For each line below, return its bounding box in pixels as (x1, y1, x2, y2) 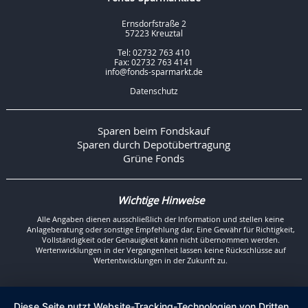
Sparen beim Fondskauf (98, 124, 210, 138)
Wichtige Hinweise (117, 193, 204, 208)
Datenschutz (129, 85, 178, 97)
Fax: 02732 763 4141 (114, 56, 194, 68)
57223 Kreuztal (124, 27, 183, 39)
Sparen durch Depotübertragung (77, 137, 231, 152)
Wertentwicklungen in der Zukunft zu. (93, 255, 228, 265)
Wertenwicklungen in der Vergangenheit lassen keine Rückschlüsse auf (35, 245, 286, 255)
